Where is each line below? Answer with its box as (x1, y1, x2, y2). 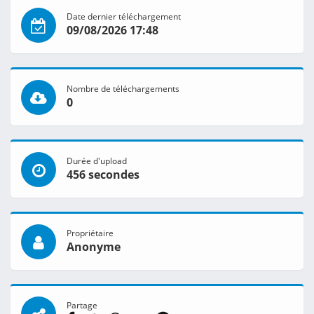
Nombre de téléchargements (67, 83, 179, 95)
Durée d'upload (67, 155, 127, 167)
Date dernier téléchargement (67, 11, 181, 22)
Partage (67, 299, 97, 311)
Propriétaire (67, 227, 114, 239)
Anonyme (67, 239, 121, 255)
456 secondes (67, 167, 139, 183)
